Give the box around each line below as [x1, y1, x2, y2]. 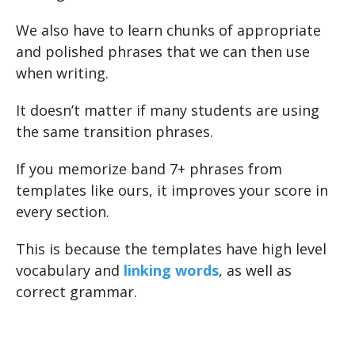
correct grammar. [16, 282, 137, 301]
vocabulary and [16, 261, 124, 280]
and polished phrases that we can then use [16, 42, 310, 61]
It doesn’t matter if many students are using [16, 101, 319, 120]
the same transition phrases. [16, 122, 213, 141]
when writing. [16, 63, 109, 82]
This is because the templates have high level [16, 239, 326, 258]
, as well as [219, 261, 292, 280]
